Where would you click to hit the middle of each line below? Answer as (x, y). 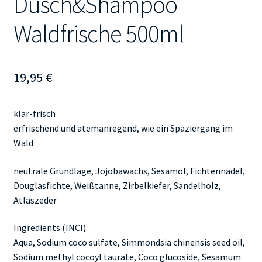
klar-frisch (34, 113)
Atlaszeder (35, 200)
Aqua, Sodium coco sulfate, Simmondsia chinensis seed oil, (129, 242)
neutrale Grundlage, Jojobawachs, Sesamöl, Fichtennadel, (129, 170)
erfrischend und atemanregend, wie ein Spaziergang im (123, 128)
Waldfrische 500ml (98, 33)
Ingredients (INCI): (50, 228)
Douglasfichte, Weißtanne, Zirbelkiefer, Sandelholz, (117, 185)
